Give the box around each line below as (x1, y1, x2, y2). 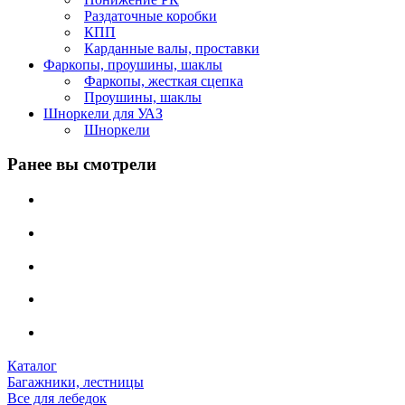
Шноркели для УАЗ (43, 105, 163, 121)
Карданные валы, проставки (84, 40, 259, 56)
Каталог (7, 357, 57, 373)
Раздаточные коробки (84, 7, 217, 24)
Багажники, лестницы (7, 373, 144, 390)
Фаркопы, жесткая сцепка (84, 72, 243, 89)
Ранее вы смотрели (7, 155, 156, 174)
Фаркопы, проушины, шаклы (43, 56, 222, 72)
